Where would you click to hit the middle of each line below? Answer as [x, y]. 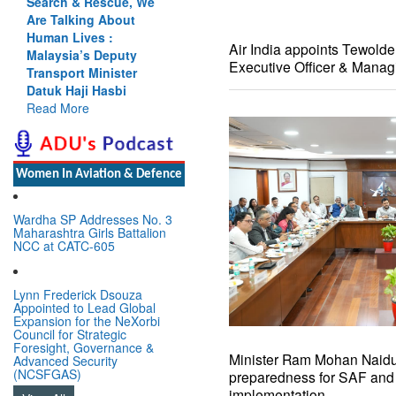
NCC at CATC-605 [64, 245]
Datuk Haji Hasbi [76, 90]
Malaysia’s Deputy [81, 54]
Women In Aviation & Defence [99, 174]
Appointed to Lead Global [84, 307]
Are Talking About [80, 19]
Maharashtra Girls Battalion [90, 232]
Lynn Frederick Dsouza [78, 294]
